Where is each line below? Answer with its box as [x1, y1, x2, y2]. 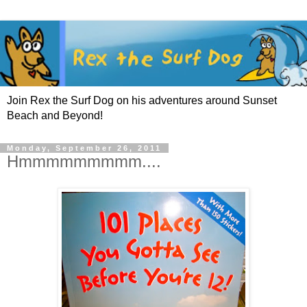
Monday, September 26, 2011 [7, 144, 162, 153]
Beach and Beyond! [7, 110, 103, 122]
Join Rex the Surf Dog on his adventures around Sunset [7, 95, 277, 107]
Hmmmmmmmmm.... [7, 152, 161, 171]
